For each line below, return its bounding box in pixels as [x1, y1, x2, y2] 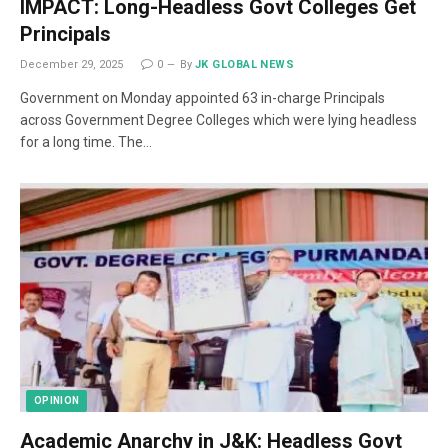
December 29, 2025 [20, 57, 123, 71]
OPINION [34, 395, 80, 406]
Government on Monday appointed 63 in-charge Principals [20, 89, 385, 106]
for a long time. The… [20, 133, 152, 150]
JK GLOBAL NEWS [195, 57, 295, 71]
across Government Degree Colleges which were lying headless [20, 111, 417, 128]
